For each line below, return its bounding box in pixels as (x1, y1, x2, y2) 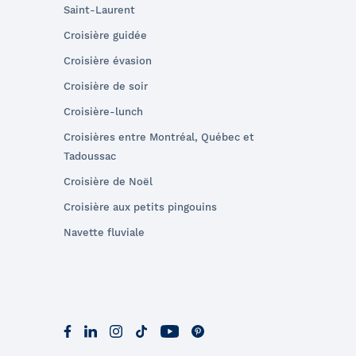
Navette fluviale (64, 226, 145, 238)
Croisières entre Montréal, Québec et (64, 130, 254, 143)
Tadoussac (64, 149, 116, 162)
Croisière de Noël (64, 175, 153, 188)
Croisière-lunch (64, 105, 143, 118)
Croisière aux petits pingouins (64, 200, 217, 213)
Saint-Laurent (64, 3, 135, 16)
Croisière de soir (64, 79, 148, 92)
